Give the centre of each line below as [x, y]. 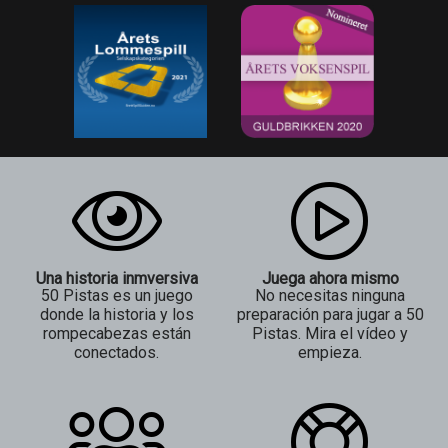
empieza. [330, 353]
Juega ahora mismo [330, 279]
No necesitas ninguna [330, 296]
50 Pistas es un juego [116, 296]
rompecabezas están [116, 334]
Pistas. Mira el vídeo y [330, 334]
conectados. [117, 353]
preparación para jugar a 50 [330, 315]
